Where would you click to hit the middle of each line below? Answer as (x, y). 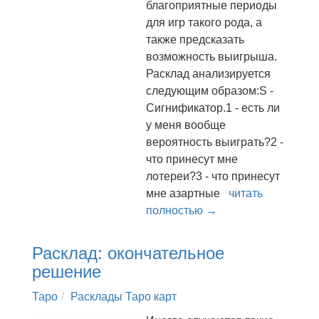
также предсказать (195, 40)
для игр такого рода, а (204, 22)
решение (67, 272)
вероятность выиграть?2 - (215, 142)
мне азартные (187, 193)
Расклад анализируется (208, 74)
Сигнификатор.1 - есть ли (213, 108)
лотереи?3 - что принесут (213, 176)
